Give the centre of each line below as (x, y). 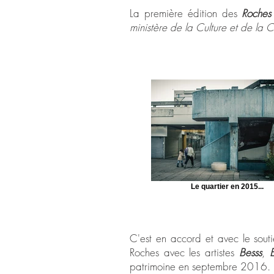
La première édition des (186, 13)
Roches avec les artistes (184, 252)
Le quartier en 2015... (227, 186)
